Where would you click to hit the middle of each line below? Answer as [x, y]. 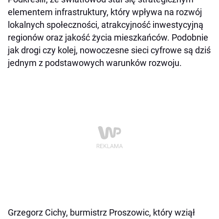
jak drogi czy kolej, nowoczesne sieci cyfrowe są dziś [109, 50]
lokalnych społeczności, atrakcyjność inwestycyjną [106, 25]
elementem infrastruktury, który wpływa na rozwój [105, 12]
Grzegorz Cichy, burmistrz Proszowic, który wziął [101, 213]
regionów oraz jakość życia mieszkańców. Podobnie [108, 38]
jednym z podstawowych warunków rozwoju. [95, 63]
